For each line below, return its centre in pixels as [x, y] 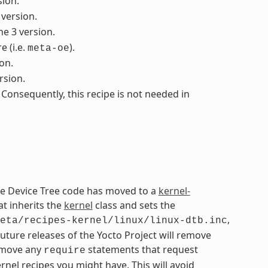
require [64, 251]
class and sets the [134, 205]
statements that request [141, 250]
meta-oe [48, 49]
